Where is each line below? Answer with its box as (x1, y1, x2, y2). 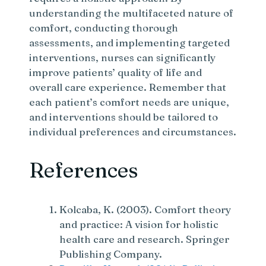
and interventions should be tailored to (29, 110, 218, 123)
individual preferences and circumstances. (29, 125, 237, 138)
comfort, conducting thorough (29, 21, 179, 34)
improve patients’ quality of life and (29, 65, 202, 78)
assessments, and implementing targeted (29, 36, 230, 49)
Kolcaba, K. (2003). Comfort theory (59, 202, 232, 216)
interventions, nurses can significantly (29, 50, 216, 64)
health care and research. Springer (59, 232, 230, 245)
